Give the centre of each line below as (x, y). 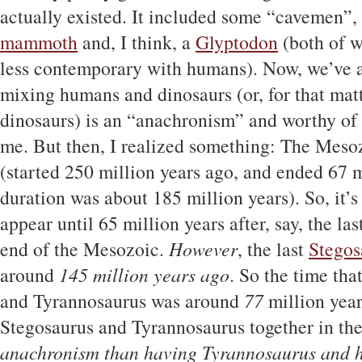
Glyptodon (237, 42)
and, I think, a (137, 42)
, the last (273, 249)
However (203, 248)
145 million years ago (144, 274)
